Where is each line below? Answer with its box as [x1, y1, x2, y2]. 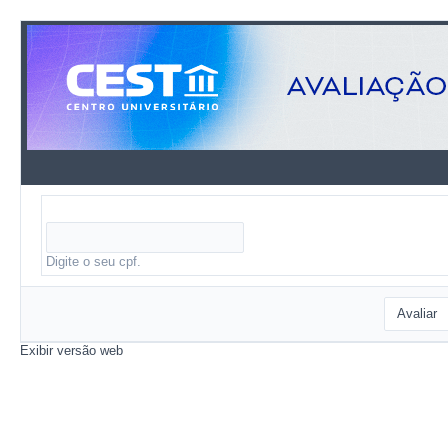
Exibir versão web [20, 343, 123, 358]
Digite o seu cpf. [46, 254, 141, 270]
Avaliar [396, 306, 437, 321]
